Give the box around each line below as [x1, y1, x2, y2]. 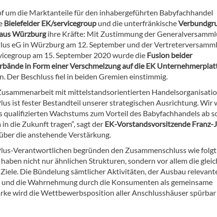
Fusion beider [145, 50, 192, 60]
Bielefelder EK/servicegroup [4, 18, 96, 28]
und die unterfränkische [96, 18, 178, 28]
